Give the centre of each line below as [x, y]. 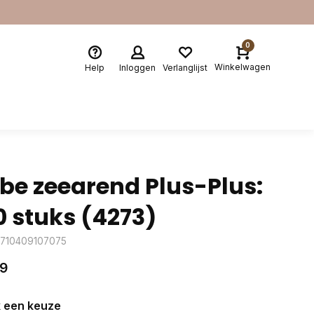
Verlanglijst [185, 67]
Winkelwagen [243, 67]
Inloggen [137, 67]
